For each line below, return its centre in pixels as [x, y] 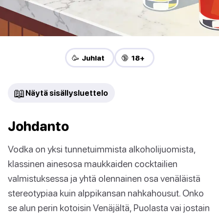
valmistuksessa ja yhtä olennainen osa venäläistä [104, 178]
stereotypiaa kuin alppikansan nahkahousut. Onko [106, 193]
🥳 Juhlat [88, 58]
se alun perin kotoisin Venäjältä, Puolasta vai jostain [109, 208]
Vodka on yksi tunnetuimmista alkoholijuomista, [102, 149]
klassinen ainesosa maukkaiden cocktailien [93, 164]
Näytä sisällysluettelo [67, 93]
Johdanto [38, 126]
